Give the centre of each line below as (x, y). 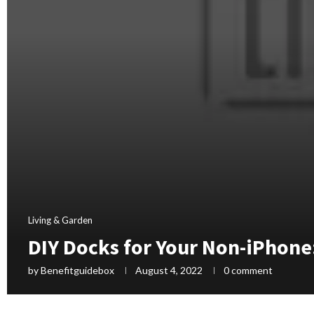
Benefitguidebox (77, 270)
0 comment (248, 270)
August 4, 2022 (169, 270)
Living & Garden (60, 220)
